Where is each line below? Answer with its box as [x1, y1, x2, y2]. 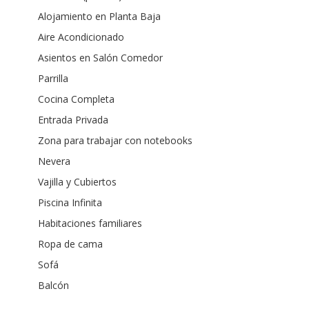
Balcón [38, 278, 69, 292]
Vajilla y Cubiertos [38, 175, 117, 188]
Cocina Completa [38, 92, 114, 106]
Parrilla [38, 71, 68, 85]
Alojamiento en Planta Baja [38, 9, 161, 23]
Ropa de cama [38, 237, 103, 250]
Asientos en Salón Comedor [38, 50, 163, 64]
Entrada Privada [38, 112, 108, 126]
